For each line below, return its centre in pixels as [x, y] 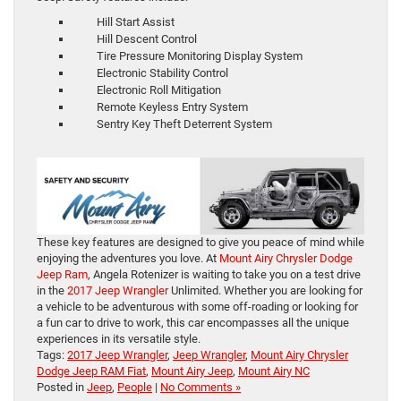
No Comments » [200, 388]
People [135, 388]
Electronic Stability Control [150, 73]
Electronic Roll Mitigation [147, 90]
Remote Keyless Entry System [160, 107]
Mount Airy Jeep [192, 371]
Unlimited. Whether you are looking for [265, 291]
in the [52, 291]
